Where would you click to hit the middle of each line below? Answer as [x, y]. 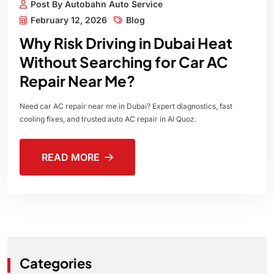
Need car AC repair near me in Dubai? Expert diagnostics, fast [126, 106]
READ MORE [71, 157]
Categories [56, 263]
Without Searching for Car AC [124, 61]
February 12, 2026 [69, 20]
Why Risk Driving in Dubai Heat [126, 43]
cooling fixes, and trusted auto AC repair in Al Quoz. [108, 119]
